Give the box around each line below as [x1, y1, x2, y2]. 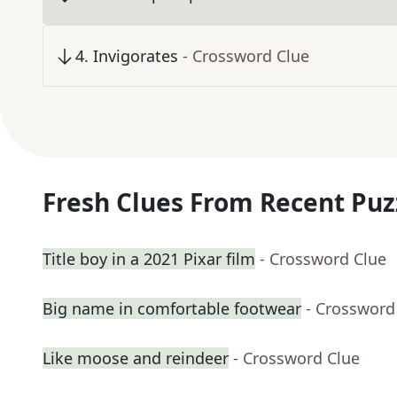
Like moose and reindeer [43, 347, 229, 370]
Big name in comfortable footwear [43, 298, 301, 320]
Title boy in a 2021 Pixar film [43, 248, 255, 270]
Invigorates [93, 45, 178, 67]
